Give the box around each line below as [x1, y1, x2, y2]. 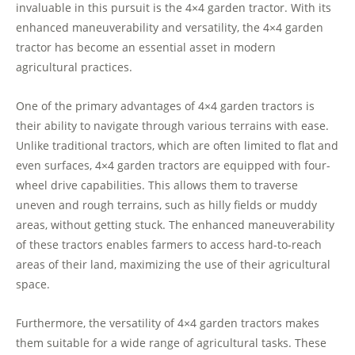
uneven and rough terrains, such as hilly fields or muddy [16, 197, 317, 213]
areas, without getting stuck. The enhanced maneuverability [16, 217, 334, 233]
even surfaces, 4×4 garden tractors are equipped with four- [16, 158, 330, 174]
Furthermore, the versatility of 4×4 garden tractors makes [16, 315, 319, 331]
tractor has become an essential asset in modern [16, 40, 276, 55]
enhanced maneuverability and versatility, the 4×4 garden [16, 20, 323, 36]
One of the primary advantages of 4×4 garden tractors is [16, 98, 315, 114]
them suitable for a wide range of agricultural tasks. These [16, 335, 326, 351]
